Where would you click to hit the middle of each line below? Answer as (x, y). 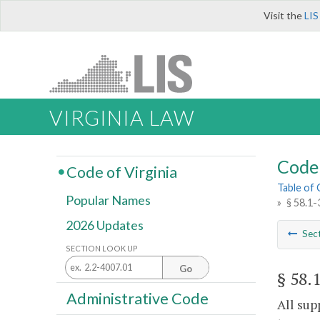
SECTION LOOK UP (102, 248)
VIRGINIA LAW (122, 118)
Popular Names (108, 200)
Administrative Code (137, 298)
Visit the (284, 15)
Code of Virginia (121, 172)
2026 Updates (105, 225)
